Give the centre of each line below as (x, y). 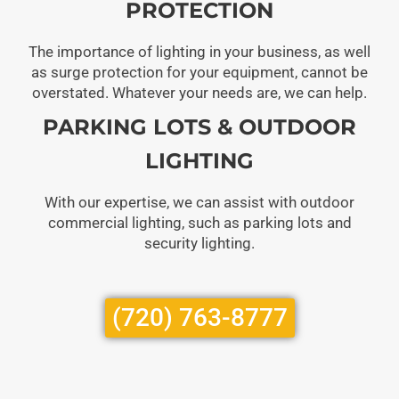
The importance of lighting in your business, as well (199, 51)
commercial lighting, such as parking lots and (199, 222)
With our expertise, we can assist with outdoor (199, 202)
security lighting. (199, 243)
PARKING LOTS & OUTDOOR (199, 126)
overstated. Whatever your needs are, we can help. (199, 92)
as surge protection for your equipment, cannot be (199, 72)
